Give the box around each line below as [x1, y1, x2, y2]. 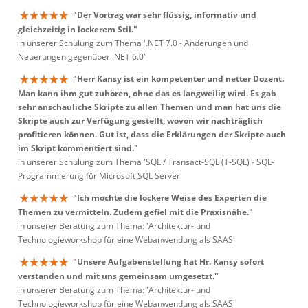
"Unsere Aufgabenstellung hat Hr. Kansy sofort [73, 256, 264, 267]
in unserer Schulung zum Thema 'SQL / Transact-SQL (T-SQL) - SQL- [18, 156, 274, 168]
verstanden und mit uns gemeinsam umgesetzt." [18, 270, 219, 283]
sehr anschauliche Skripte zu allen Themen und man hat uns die [18, 101, 281, 113]
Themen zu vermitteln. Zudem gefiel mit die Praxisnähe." [18, 206, 253, 219]
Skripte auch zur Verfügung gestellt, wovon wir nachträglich [18, 115, 263, 127]
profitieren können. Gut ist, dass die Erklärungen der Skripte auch [18, 129, 286, 141]
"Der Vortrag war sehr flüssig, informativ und [73, 9, 256, 21]
